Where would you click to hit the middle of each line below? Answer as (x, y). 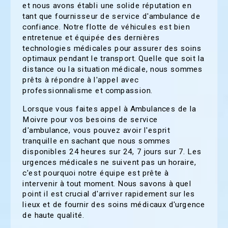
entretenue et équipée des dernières (91, 37)
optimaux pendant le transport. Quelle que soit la (113, 59)
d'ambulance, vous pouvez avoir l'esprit (96, 130)
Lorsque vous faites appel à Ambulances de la (109, 109)
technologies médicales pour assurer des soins (112, 48)
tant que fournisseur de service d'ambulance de (111, 16)
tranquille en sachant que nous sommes (97, 141)
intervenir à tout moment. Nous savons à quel (107, 183)
